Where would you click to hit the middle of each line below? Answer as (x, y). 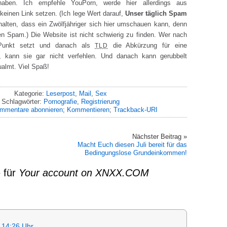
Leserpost (60, 93)
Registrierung (100, 101)
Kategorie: (30, 93)
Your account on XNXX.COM (84, 173)
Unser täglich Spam (156, 13)
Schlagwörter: (22, 101)
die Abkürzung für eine (147, 45)
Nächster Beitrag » (160, 136)
